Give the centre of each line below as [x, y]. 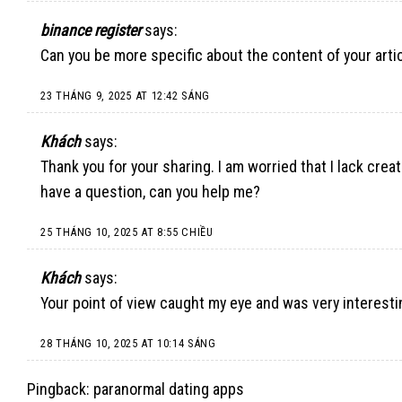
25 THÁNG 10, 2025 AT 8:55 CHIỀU [127, 232]
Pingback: [60, 389]
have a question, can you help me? [150, 192]
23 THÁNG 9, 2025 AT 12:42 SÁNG [125, 96]
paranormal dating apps [169, 389]
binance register [91, 31]
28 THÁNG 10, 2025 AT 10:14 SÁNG [128, 344]
